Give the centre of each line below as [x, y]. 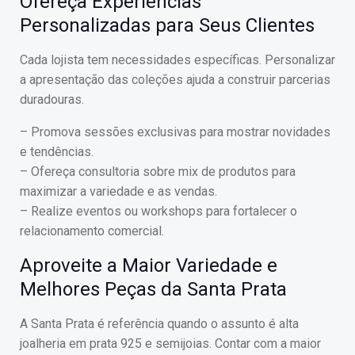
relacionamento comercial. [92, 231]
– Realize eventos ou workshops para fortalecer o [158, 211]
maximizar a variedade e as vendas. [118, 191]
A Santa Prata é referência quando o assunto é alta [159, 324]
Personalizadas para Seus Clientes [167, 25]
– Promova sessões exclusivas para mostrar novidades [175, 132]
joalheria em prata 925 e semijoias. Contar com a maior [170, 344]
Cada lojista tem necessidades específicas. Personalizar [177, 60]
